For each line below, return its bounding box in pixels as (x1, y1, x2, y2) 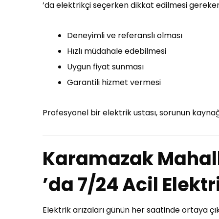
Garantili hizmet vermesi (67, 77, 161, 88)
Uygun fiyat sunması (67, 61, 144, 72)
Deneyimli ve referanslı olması (67, 30, 182, 41)
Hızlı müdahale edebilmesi (67, 45, 166, 57)
